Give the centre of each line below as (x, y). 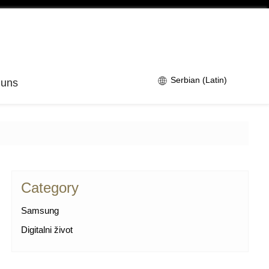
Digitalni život (47, 230)
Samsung (40, 211)
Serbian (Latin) (198, 80)
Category (50, 188)
